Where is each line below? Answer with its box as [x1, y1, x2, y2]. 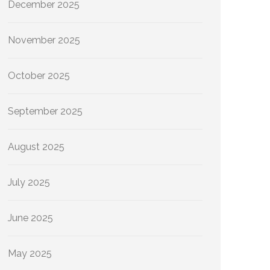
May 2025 [8, 248, 52, 259]
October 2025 [8, 70, 70, 81]
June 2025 [8, 212, 53, 224]
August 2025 [8, 141, 64, 152]
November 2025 [8, 34, 80, 46]
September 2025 [8, 105, 83, 117]
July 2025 [8, 177, 50, 188]
